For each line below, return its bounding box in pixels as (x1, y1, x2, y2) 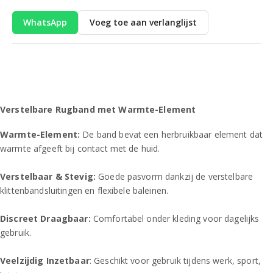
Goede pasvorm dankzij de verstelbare (95, 171, 253, 183)
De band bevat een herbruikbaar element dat (82, 129, 263, 141)
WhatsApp (23, 16, 67, 28)
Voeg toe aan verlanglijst (90, 16, 197, 28)
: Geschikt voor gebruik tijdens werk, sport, (89, 255, 261, 267)
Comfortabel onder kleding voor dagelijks (90, 213, 260, 225)
